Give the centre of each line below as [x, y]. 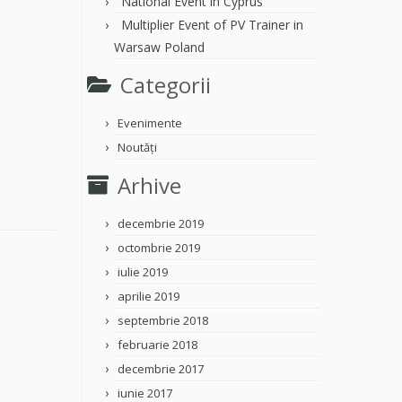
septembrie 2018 [163, 320]
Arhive [149, 185]
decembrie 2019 [161, 223]
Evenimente [150, 123]
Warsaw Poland [159, 47]
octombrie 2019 [159, 248]
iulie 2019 [143, 272]
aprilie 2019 [149, 296]
